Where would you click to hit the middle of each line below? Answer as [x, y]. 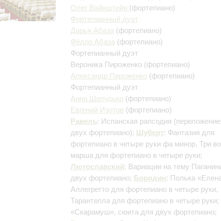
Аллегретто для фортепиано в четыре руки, [144, 189]
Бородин [150, 178]
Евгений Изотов [97, 110]
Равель [84, 121]
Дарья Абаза [92, 30]
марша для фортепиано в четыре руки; [136, 155]
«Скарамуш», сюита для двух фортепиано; [144, 212]
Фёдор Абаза [93, 41]
